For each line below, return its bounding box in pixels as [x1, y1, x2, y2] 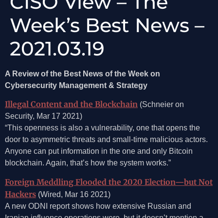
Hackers [5, 189, 36, 199]
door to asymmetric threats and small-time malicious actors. [5, 135, 208, 144]
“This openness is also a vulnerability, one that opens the [5, 124, 200, 132]
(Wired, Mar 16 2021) [36, 190, 110, 199]
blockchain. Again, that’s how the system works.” [5, 159, 171, 167]
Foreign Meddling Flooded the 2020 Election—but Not [5, 177, 213, 187]
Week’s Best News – [10, 13, 204, 37]
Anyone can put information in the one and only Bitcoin [5, 147, 193, 156]
